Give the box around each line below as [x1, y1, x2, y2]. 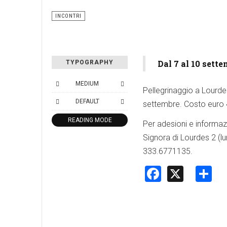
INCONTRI [55, 13, 82, 20]
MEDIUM [75, 80, 99, 88]
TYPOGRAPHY [66, 59, 113, 66]
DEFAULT [75, 98, 99, 105]
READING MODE [67, 117, 112, 124]
